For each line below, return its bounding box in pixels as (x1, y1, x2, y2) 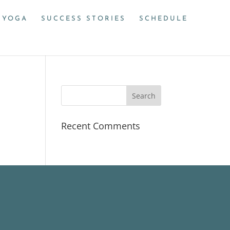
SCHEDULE (139, 15, 188, 22)
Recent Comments (61, 120, 141, 132)
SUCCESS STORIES (41, 15, 126, 22)
